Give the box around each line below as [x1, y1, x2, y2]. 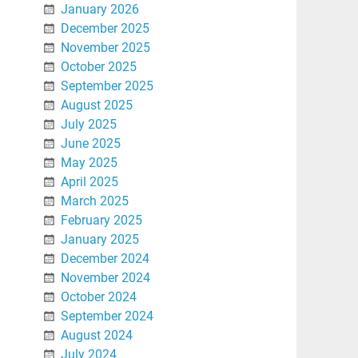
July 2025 [60, 116, 117, 132]
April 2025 [60, 173, 118, 189]
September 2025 [60, 78, 153, 93]
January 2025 [60, 231, 139, 247]
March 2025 [60, 193, 129, 209]
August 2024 [60, 327, 133, 343]
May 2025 [60, 154, 117, 170]
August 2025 [60, 97, 133, 113]
